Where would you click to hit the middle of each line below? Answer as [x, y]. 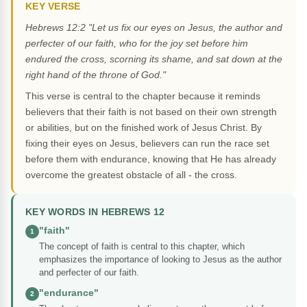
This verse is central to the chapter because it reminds [143, 96]
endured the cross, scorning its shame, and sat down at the [154, 59]
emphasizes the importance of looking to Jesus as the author [160, 260]
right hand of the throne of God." [96, 75]
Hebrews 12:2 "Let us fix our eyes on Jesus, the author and [154, 28]
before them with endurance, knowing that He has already [151, 159]
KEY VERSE [53, 7]
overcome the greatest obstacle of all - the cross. [131, 175]
